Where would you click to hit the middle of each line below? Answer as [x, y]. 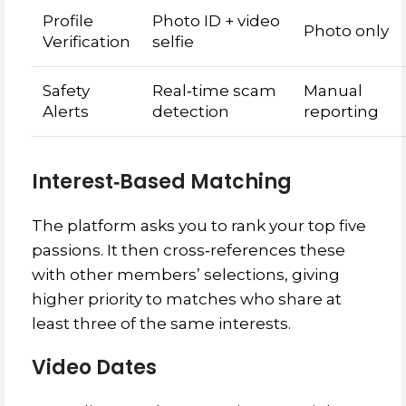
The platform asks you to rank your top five [199, 226]
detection [191, 111]
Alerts [66, 111]
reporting [341, 111]
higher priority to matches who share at [187, 299]
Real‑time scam [214, 91]
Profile [68, 21]
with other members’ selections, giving [186, 275]
